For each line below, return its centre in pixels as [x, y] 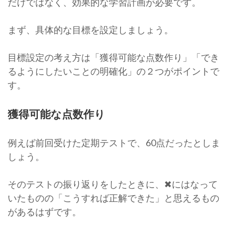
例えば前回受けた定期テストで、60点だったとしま [114, 142]
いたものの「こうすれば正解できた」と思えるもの [113, 198]
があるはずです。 [44, 211]
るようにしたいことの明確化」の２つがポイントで [113, 71]
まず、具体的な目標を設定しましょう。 [90, 29]
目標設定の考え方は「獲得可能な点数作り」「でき [113, 57]
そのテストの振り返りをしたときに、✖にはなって [113, 184]
